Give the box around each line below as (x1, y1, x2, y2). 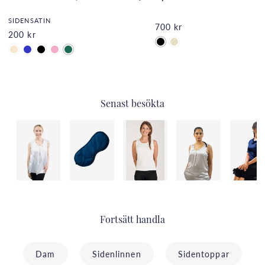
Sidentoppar (177, 247, 230, 260)
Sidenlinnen (92, 247, 141, 260)
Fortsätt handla (100, 215, 165, 225)
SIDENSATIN (8, 15, 51, 25)
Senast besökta (101, 100, 164, 110)
